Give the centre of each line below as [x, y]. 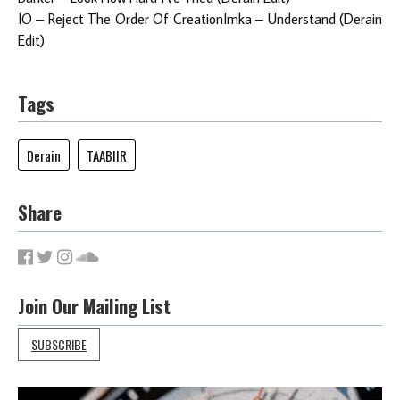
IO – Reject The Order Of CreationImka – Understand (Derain [200, 19]
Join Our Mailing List [94, 306]
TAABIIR [106, 155]
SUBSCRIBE [59, 345]
